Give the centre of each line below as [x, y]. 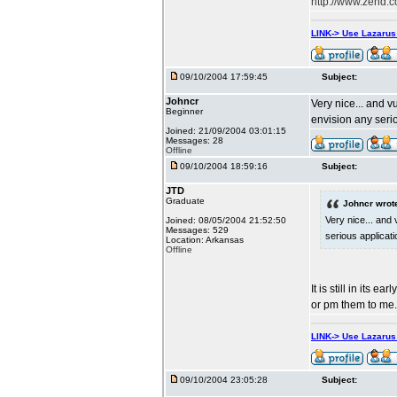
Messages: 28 [195, 140]
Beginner [184, 111]
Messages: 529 [197, 230]
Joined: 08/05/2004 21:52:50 [226, 220]
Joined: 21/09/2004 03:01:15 [226, 131]
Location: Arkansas [205, 240]
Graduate [185, 201]
